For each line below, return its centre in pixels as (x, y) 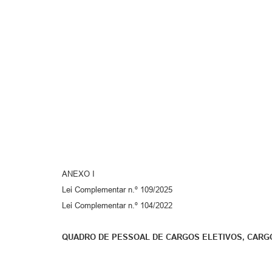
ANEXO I (78, 174)
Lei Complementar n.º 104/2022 (117, 205)
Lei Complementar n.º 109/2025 (117, 189)
